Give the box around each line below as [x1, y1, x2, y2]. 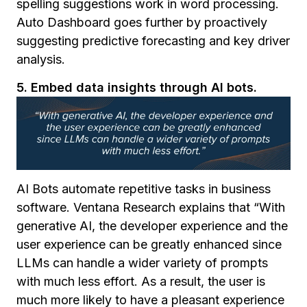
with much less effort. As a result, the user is [16, 273, 265, 288]
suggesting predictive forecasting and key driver [16, 33, 290, 48]
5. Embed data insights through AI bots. [16, 79, 257, 95]
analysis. [16, 51, 65, 66]
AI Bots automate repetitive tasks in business [16, 181, 271, 196]
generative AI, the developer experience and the [16, 218, 288, 233]
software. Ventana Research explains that [16, 199, 254, 214]
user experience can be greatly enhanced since [16, 236, 282, 251]
